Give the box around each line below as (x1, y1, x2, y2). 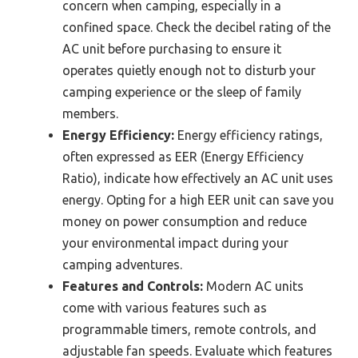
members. (62, 105, 118, 121)
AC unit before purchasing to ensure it (62, 41, 281, 56)
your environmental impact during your (62, 235, 288, 250)
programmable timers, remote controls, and (62, 321, 316, 336)
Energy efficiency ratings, (174, 127, 323, 142)
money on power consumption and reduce (62, 213, 307, 229)
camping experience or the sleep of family (62, 84, 301, 99)
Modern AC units (203, 278, 304, 293)
